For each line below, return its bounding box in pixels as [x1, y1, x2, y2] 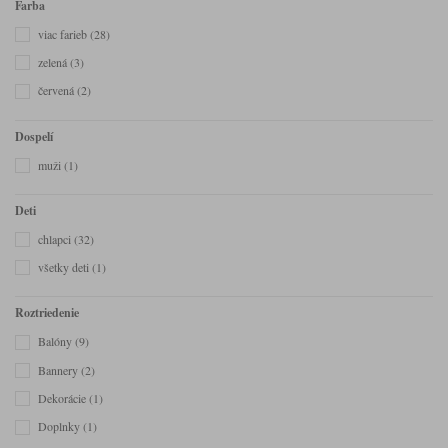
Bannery [38, 361, 81, 378]
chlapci [38, 230, 74, 247]
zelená [38, 54, 70, 70]
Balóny [38, 333, 75, 350]
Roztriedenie [15, 304, 79, 322]
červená [38, 82, 77, 99]
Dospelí [15, 127, 53, 145]
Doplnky [38, 418, 83, 435]
